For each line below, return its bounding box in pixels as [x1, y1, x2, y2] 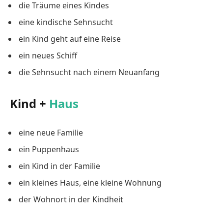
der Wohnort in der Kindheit [19, 193, 123, 205]
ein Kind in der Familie [19, 160, 100, 171]
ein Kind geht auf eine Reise [19, 33, 121, 44]
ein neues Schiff [19, 50, 77, 61]
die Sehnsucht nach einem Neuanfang [19, 66, 160, 78]
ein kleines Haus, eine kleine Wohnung [19, 177, 162, 188]
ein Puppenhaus [19, 143, 79, 155]
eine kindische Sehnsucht [19, 16, 113, 27]
